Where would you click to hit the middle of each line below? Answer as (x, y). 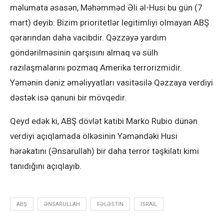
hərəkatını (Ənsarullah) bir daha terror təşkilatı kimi (104, 151)
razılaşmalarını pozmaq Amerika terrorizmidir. (96, 67)
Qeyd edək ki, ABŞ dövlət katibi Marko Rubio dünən (104, 121)
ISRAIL (149, 204)
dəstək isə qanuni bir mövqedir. (68, 97)
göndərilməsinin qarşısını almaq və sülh (84, 52)
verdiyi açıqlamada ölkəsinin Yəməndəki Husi (94, 136)
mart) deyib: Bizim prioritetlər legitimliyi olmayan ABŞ (109, 22)
